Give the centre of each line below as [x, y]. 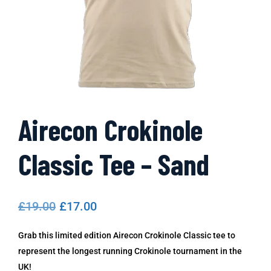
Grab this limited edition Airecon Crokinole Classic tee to [127, 235]
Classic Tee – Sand [114, 164]
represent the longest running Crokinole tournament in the [130, 251]
